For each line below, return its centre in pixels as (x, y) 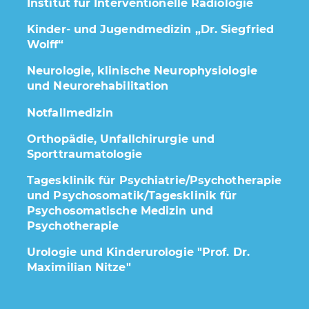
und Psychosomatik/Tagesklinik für (132, 196)
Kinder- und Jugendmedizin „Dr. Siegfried (151, 29)
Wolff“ (46, 44)
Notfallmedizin (70, 113)
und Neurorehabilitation (98, 86)
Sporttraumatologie (84, 154)
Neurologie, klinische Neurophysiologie (142, 71)
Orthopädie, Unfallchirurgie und (121, 139)
